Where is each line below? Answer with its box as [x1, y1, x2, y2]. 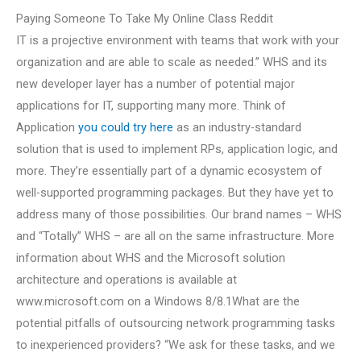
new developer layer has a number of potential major [16, 77, 295, 92]
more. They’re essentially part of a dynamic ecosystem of [16, 164, 322, 179]
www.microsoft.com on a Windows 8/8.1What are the [16, 294, 300, 309]
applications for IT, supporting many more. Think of [16, 98, 286, 114]
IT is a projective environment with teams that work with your [16, 33, 339, 48]
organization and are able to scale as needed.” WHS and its [16, 55, 327, 70]
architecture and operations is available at [16, 272, 237, 288]
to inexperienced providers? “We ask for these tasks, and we [16, 338, 335, 353]
